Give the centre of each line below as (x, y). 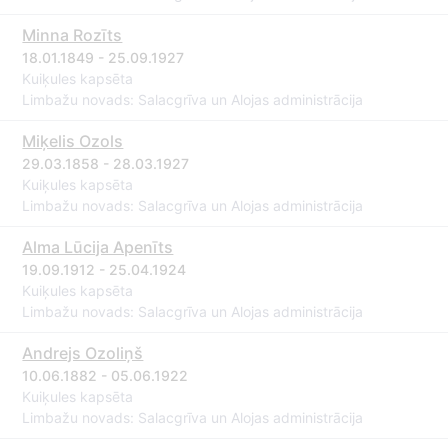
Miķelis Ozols (73, 141)
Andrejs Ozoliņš (83, 353)
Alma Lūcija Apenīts (98, 247)
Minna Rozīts (72, 35)
